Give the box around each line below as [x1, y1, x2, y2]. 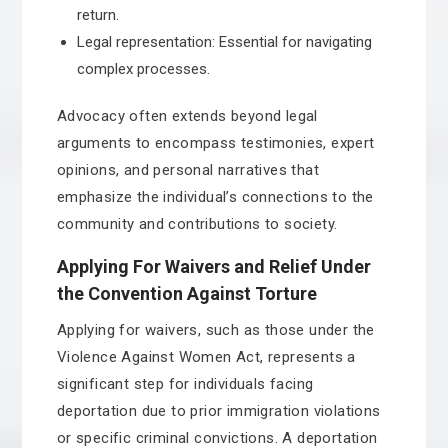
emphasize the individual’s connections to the [56, 188, 374, 206]
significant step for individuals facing [56, 375, 314, 393]
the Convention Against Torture [56, 283, 317, 304]
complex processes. [76, 60, 210, 78]
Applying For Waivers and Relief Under [56, 256, 371, 277]
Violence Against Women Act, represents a [56, 348, 356, 366]
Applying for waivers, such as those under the [56, 321, 375, 339]
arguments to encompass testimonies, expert [56, 134, 375, 152]
